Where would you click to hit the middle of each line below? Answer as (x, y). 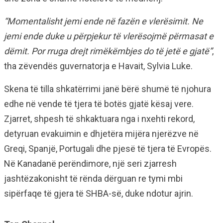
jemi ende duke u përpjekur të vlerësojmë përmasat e (109, 36)
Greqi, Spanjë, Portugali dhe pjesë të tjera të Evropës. (108, 149)
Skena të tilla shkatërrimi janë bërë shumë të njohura (108, 89)
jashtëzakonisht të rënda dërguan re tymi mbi (93, 178)
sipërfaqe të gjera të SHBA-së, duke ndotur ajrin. (99, 193)
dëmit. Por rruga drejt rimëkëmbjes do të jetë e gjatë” (108, 51)
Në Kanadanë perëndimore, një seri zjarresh (90, 164)
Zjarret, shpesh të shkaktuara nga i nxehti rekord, (99, 119)
